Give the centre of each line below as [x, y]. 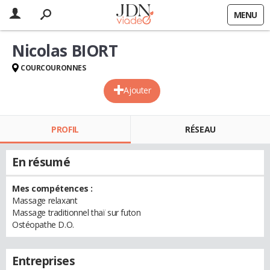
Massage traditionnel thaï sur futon [77, 212]
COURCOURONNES [53, 68]
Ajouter [137, 90]
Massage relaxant [45, 200]
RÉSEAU [200, 129]
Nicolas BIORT [65, 51]
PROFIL [65, 129]
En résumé [41, 162]
